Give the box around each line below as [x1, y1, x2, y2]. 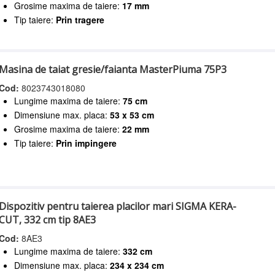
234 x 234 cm [110, 258, 165, 271]
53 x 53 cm [110, 108, 155, 121]
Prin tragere [56, 14, 105, 26]
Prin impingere [56, 136, 117, 149]
